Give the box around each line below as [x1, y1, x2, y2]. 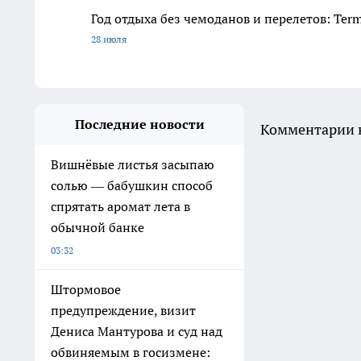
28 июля [91, 33, 127, 46]
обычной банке [51, 219, 144, 236]
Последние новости [74, 116, 205, 133]
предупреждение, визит [51, 302, 196, 319]
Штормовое [51, 281, 121, 298]
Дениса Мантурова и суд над [51, 323, 222, 340]
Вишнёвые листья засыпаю [51, 156, 214, 173]
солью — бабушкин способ [51, 177, 213, 194]
